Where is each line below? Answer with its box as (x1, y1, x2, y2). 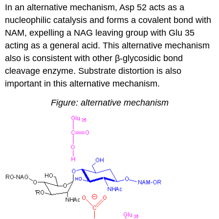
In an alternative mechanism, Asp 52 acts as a (5, 2, 185, 12)
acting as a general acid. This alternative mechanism (5, 40, 210, 50)
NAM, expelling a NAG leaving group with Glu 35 (5, 27, 195, 38)
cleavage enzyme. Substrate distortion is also (5, 66, 182, 76)
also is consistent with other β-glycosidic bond (5, 53, 183, 63)
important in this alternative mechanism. (5, 78, 160, 88)
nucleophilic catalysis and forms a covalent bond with (5, 15, 212, 25)
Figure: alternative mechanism (50, 97, 169, 108)
